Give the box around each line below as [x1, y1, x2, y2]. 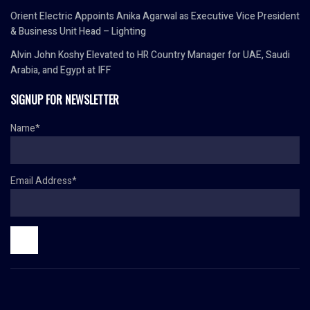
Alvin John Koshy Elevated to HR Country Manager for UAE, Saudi [10, 47, 290, 62]
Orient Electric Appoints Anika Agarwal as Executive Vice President [10, 8, 300, 24]
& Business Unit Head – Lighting [10, 24, 146, 39]
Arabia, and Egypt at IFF [10, 62, 111, 77]
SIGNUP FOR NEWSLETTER [10, 91, 119, 108]
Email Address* [10, 173, 77, 188]
